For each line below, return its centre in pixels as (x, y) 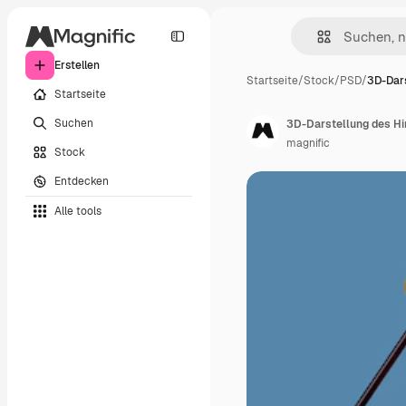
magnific (308, 143)
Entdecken (82, 181)
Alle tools (78, 211)
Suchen (74, 123)
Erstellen (77, 65)
